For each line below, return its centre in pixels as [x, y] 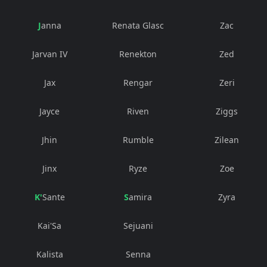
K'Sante [53, 197]
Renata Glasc [138, 26]
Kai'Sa [50, 226]
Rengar [138, 83]
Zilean [227, 140]
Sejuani [138, 226]
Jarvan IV [49, 54]
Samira [141, 197]
